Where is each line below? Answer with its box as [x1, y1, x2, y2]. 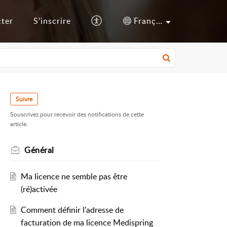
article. [10, 120, 28, 129]
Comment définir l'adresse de [20, 204, 124, 216]
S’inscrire [33, 15, 71, 27]
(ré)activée [20, 183, 57, 195]
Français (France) [156, 15, 163, 27]
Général [24, 144, 54, 156]
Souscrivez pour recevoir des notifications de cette [10, 110, 144, 119]
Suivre [16, 95, 32, 103]
